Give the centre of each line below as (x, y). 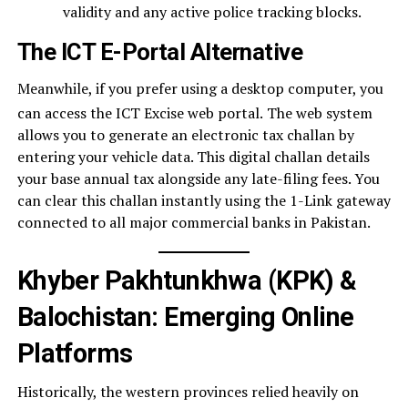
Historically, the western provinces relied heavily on (188, 392)
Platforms (75, 353)
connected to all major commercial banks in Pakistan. (194, 222)
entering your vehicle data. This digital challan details (193, 157)
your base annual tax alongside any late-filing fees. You (198, 178)
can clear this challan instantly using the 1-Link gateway (204, 200)
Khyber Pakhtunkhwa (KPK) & (187, 280)
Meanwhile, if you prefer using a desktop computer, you (200, 88)
